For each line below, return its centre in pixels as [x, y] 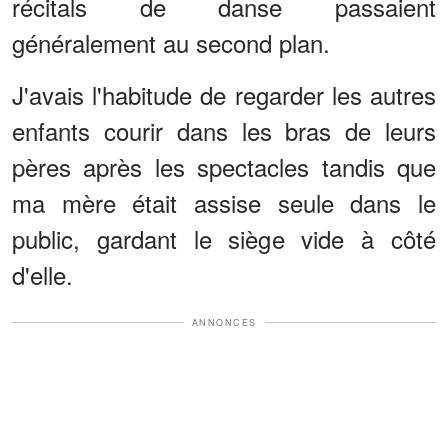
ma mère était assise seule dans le [224, 202]
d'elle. [42, 274]
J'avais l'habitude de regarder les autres [224, 94]
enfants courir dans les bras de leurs [224, 130]
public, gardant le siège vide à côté [224, 238]
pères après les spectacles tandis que [224, 166]
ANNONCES [224, 322]
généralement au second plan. [171, 42]
